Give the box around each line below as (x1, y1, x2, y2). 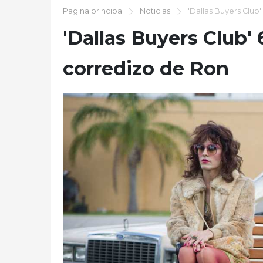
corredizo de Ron (63, 57, 229, 80)
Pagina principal (63, 6, 124, 15)
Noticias (140, 6, 170, 15)
